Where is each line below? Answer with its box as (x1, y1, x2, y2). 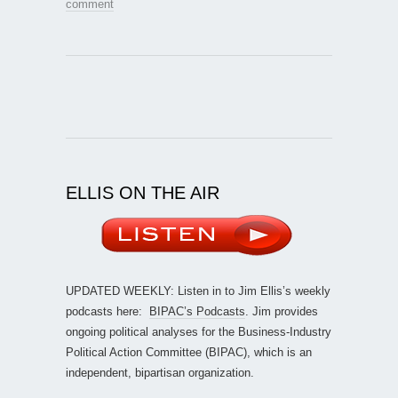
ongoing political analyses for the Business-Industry (66, 324, 331, 338)
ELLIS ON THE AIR (66, 182, 219, 203)
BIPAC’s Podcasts (149, 304, 245, 318)
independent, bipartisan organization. (66, 365, 254, 379)
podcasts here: (66, 304, 149, 318)
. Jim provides (245, 304, 318, 318)
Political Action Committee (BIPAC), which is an (66, 345, 312, 359)
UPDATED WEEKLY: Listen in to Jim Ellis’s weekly (66, 283, 330, 298)
